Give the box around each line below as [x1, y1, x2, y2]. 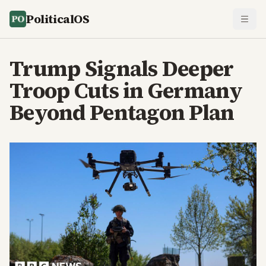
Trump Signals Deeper [9, 54, 234, 83]
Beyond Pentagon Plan [9, 98, 235, 127]
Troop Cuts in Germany [9, 76, 242, 105]
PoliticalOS [26, 11, 90, 27]
